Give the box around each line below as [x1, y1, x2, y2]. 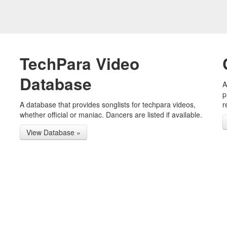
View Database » [26, 127, 81, 138]
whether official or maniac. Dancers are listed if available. [20, 109, 202, 120]
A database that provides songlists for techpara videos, [20, 99, 196, 110]
